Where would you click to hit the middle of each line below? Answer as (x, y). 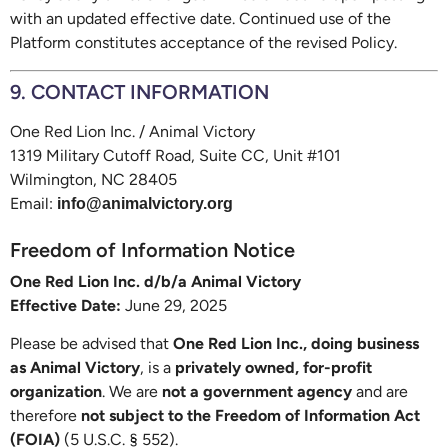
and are (380, 392)
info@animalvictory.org (145, 203)
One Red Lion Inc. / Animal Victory (132, 131)
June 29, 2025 (174, 306)
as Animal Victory (75, 368)
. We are (132, 392)
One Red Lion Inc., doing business (296, 344)
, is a (157, 368)
